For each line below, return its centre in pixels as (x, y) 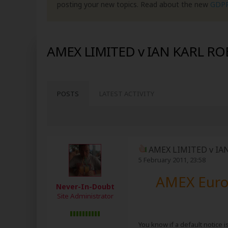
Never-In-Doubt (85, 187)
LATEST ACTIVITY (127, 94)
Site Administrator (85, 196)
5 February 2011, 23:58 (172, 160)
